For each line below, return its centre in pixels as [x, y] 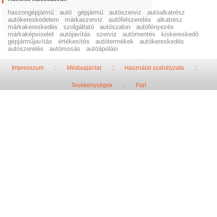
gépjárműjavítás [30, 42]
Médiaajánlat [84, 68]
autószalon [115, 27]
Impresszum [27, 68]
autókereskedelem [34, 20]
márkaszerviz [84, 20]
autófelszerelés [130, 20]
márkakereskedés [33, 27]
